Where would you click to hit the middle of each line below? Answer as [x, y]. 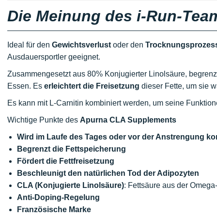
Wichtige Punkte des [44, 120]
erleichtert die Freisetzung [92, 86]
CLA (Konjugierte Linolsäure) [70, 185]
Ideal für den [30, 45]
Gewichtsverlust [81, 45]
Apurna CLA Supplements [128, 120]
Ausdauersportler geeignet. [54, 57]
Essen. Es [26, 86]
